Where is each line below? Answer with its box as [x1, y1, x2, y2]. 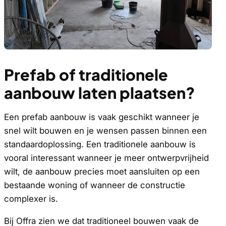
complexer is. [4, 193, 58, 204]
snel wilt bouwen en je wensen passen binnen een [4, 125, 207, 136]
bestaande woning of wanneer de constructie [4, 180, 185, 190]
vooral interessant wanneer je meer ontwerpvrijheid [4, 152, 209, 163]
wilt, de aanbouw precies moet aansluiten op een [4, 166, 200, 177]
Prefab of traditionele [4, 64, 168, 84]
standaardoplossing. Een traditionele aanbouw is [4, 139, 196, 149]
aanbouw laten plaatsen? [4, 82, 195, 102]
